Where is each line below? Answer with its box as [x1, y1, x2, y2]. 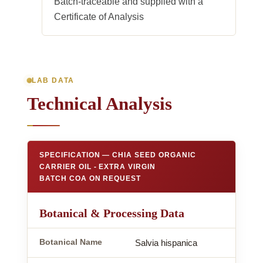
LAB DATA [32, 76, 75, 84]
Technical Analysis [27, 93, 172, 114]
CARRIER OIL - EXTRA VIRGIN [39, 162, 156, 171]
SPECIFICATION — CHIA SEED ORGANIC [39, 150, 196, 159]
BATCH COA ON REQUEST [39, 174, 141, 183]
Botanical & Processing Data [39, 206, 184, 220]
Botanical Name [39, 237, 102, 247]
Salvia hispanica [135, 237, 197, 248]
